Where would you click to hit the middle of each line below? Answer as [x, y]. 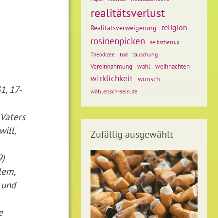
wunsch [149, 79]
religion [174, 27]
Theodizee [103, 54]
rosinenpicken [118, 41]
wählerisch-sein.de [114, 91]
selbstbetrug [165, 42]
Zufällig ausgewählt [132, 134]
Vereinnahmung [111, 66]
